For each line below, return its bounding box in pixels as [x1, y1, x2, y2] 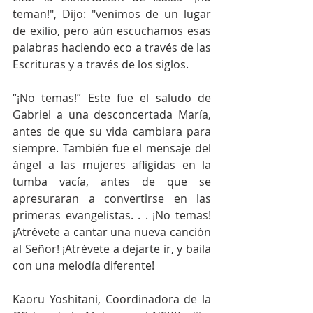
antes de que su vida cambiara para [13, 124, 211, 140]
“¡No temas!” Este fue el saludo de [13, 90, 211, 106]
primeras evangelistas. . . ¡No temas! [13, 208, 211, 224]
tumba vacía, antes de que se [13, 174, 211, 190]
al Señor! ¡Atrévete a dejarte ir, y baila [13, 241, 211, 257]
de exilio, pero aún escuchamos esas [13, 23, 211, 39]
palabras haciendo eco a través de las [13, 40, 211, 56]
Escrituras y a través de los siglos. [13, 57, 189, 73]
